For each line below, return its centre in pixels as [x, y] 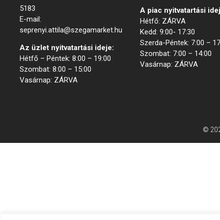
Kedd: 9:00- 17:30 [167, 32]
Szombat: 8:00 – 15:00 [55, 69]
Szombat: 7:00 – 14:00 [176, 53]
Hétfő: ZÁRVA [163, 21]
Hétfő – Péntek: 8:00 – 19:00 [65, 58]
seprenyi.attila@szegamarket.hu [71, 30]
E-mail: [30, 19]
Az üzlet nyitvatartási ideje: [67, 47]
